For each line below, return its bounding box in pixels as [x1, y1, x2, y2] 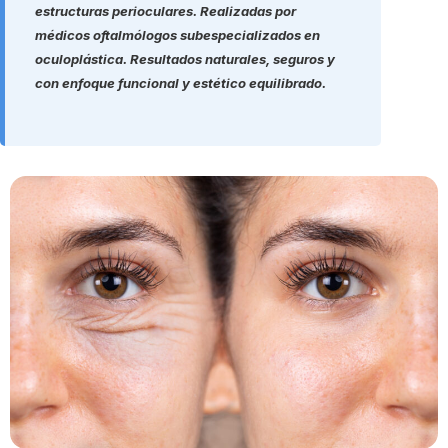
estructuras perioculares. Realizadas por [35, 2, 296, 19]
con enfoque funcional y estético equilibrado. [35, 74, 326, 91]
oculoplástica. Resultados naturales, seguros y [35, 50, 335, 67]
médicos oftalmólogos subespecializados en [35, 26, 320, 43]
